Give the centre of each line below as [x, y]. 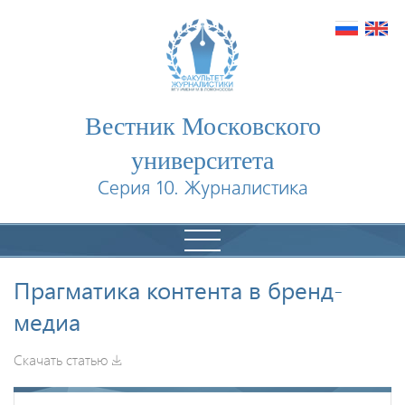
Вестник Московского [202, 124]
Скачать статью [61, 359]
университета [202, 159]
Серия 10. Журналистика [202, 189]
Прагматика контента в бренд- [178, 289]
